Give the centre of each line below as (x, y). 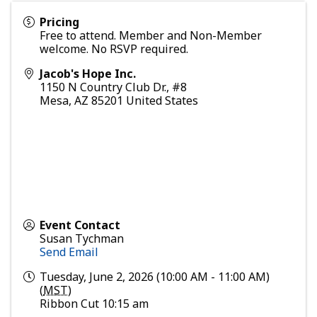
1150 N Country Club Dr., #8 (113, 87)
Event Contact (80, 225)
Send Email (69, 252)
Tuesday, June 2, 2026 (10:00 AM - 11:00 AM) (155, 277)
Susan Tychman (82, 239)
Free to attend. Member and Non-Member (151, 36)
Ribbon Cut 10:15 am (94, 304)
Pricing (59, 22)
